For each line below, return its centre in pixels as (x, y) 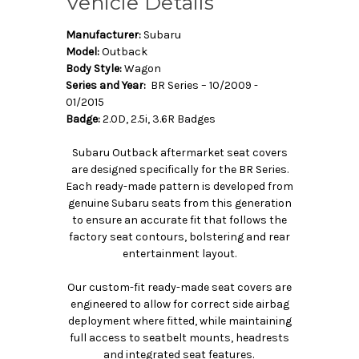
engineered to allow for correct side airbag (179, 304)
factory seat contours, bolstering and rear (179, 236)
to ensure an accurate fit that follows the (179, 220)
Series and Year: (106, 85)
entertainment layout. (179, 253)
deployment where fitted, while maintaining (179, 321)
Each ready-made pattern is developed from (179, 186)
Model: (83, 51)
